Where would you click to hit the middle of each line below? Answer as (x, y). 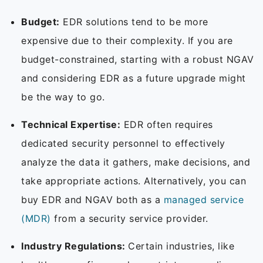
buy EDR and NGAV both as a (92, 200)
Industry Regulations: (75, 246)
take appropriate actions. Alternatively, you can (134, 181)
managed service (203, 200)
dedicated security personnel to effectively (123, 144)
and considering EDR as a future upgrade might (134, 78)
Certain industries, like (181, 246)
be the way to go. (65, 97)
